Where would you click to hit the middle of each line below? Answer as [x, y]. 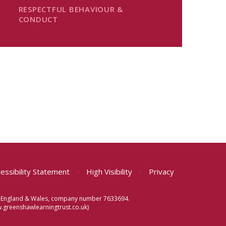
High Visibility [109, 172]
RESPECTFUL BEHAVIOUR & [71, 9]
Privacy [161, 172]
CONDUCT [38, 19]
